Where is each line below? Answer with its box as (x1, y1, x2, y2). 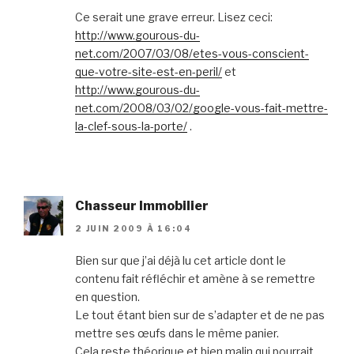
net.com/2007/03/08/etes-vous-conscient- (75, 47, 309, 61)
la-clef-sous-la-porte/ (75, 119, 187, 134)
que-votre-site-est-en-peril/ (75, 65, 222, 79)
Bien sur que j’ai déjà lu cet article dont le (75, 253, 286, 267)
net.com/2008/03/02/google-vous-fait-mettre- (75, 101, 328, 115)
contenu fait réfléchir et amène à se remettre (75, 271, 315, 285)
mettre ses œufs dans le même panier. (75, 326, 279, 340)
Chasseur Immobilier (75, 198, 209, 214)
